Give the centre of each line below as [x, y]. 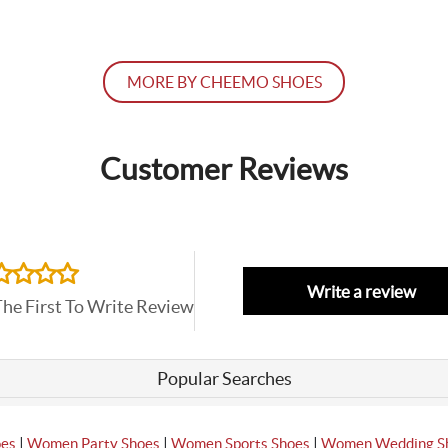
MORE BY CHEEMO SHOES [224, 82]
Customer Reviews [224, 169]
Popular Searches [224, 379]
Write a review [361, 291]
